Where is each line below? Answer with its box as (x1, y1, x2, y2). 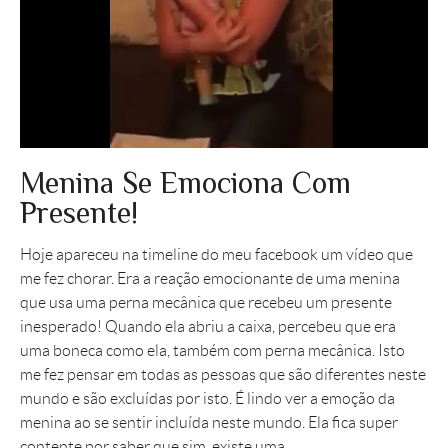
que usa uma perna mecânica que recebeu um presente (20, 293, 392, 311)
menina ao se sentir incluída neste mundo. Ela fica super (20, 413, 398, 431)
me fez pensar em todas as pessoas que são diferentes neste (20, 365, 426, 383)
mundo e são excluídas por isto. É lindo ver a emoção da (20, 389, 395, 407)
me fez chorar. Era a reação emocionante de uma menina (20, 269, 400, 287)
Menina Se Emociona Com (20, 165, 351, 200)
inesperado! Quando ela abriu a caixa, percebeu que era (20, 317, 396, 335)
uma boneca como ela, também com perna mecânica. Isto (20, 341, 405, 359)
